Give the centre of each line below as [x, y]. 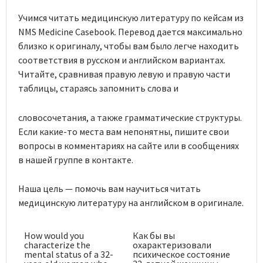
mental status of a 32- [69, 254]
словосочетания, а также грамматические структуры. [130, 117]
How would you [54, 235]
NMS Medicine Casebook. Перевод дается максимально [130, 32]
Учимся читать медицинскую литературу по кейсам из [131, 18]
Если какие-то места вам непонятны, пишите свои [124, 131]
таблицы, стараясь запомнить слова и [98, 88]
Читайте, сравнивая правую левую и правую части [124, 74]
